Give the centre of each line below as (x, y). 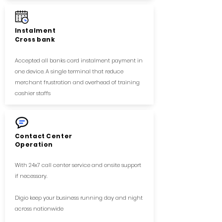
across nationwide (39, 209)
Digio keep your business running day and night (79, 198)
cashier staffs (32, 93)
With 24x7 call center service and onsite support (78, 165)
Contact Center (43, 136)
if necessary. (31, 176)
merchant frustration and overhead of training (77, 82)
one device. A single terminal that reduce (69, 71)
